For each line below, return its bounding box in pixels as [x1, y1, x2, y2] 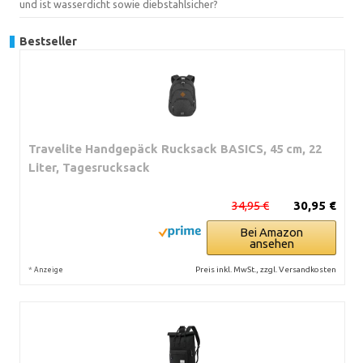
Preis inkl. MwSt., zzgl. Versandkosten [195, 264, 336, 274]
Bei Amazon [240, 224, 303, 239]
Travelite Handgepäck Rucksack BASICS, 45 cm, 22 [28, 141, 322, 156]
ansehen [249, 236, 294, 250]
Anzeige [34, 265, 63, 274]
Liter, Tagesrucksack [28, 160, 150, 174]
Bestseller [19, 34, 77, 48]
